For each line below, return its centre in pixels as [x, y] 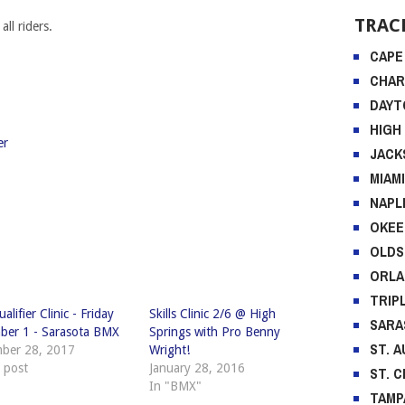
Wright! [169, 350]
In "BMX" [175, 386]
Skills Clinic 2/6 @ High [212, 314]
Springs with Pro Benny [214, 332]
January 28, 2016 [197, 368]
